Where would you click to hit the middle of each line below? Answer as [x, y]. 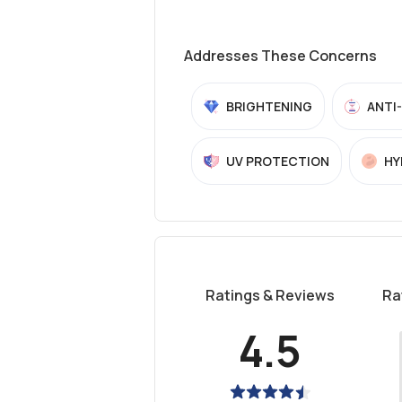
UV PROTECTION [278, 161]
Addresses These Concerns [280, 56]
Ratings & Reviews [270, 295]
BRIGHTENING [269, 106]
